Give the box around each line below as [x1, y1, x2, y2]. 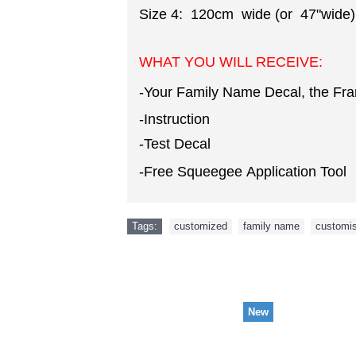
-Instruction [139, 111, 210, 127]
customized [174, 220, 227, 232]
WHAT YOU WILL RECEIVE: [139, 54, 323, 70]
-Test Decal [139, 136, 211, 152]
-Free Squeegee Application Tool [139, 164, 346, 180]
